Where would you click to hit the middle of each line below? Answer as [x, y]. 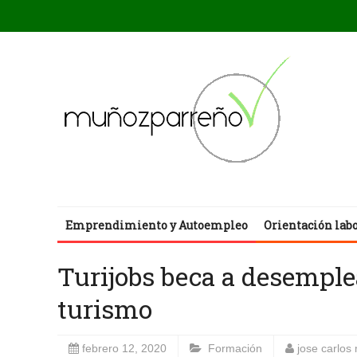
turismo [105, 309]
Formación [235, 348]
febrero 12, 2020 [124, 348]
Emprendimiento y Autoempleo [157, 225]
